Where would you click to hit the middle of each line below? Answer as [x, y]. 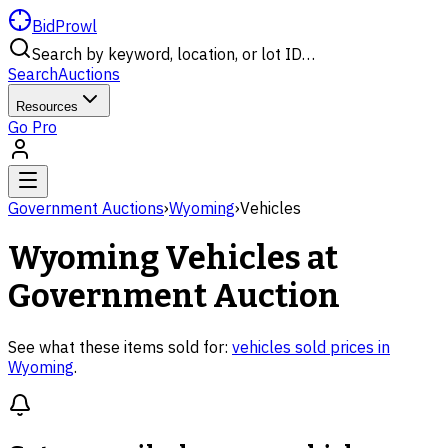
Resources [47, 106]
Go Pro [32, 127]
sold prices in [340, 346]
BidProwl [64, 26]
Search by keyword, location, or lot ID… [173, 54]
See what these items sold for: [118, 346]
